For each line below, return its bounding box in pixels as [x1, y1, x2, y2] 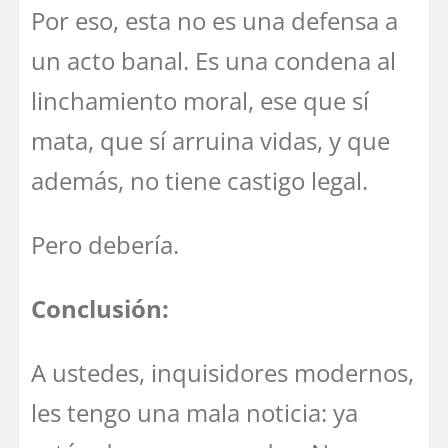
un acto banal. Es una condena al [31, 43, 396, 77]
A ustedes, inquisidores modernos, [31, 355, 414, 389]
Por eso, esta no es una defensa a [31, 3, 398, 37]
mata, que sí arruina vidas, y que [31, 123, 390, 157]
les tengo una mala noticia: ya [31, 395, 358, 429]
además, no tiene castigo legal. [31, 163, 368, 197]
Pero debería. [31, 227, 179, 261]
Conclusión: [31, 291, 169, 325]
